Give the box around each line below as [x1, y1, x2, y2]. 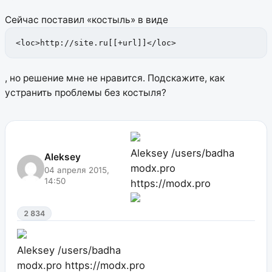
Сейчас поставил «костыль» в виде [5, 14, 168, 26]
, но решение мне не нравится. [5, 72, 145, 84]
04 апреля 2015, [44, 165, 109, 175]
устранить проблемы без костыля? [5, 86, 166, 98]
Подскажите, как [145, 72, 225, 84]
